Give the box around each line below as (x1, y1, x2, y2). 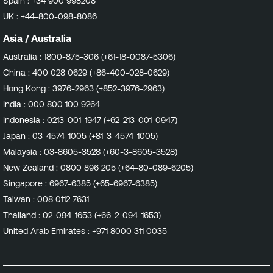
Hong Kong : (3, 83, 52, 93)
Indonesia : (3, 115, 47, 125)
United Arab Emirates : (3, 225, 92, 236)
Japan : (3, 130, 32, 141)
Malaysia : (3, 146, 44, 157)
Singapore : (3, 178, 49, 188)
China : (3, 67, 32, 77)
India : (3, 99, 28, 109)
